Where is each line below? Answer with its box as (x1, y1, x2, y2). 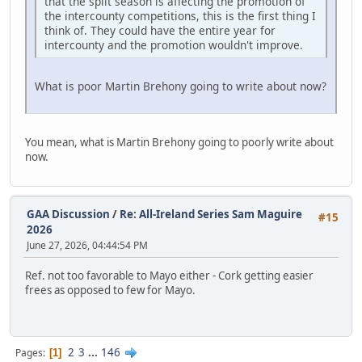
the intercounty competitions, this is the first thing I (44, 8, 316, 24)
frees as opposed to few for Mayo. (25, 282, 196, 297)
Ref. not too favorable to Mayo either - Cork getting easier (25, 267, 314, 283)
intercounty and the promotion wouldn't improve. (44, 37, 303, 53)
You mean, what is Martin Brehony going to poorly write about (25, 135, 334, 150)
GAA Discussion (27, 206, 112, 221)
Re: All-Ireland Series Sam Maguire (120, 206, 302, 221)
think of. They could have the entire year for (44, 23, 276, 39)
